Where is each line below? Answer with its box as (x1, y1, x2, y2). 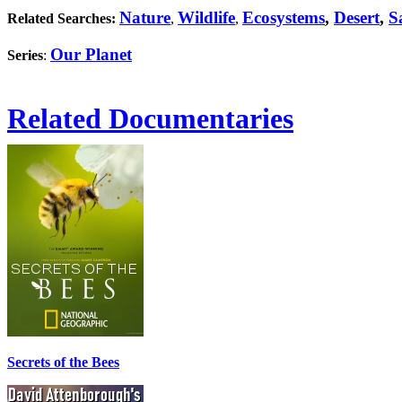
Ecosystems (242, 8, 325, 27)
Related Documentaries (7, 102, 293, 135)
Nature (119, 8, 170, 27)
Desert (334, 8, 380, 27)
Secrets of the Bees (7, 354, 119, 371)
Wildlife (178, 8, 235, 27)
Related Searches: (7, 11, 116, 26)
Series (7, 47, 43, 63)
